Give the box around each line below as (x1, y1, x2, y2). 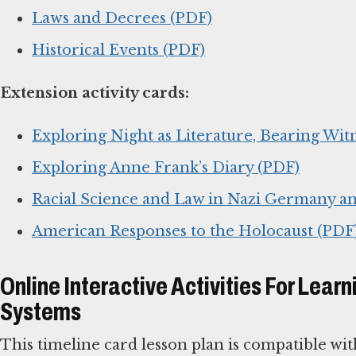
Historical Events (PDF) (32, 41, 205, 60)
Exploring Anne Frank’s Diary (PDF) (32, 159, 300, 177)
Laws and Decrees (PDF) (32, 10, 212, 28)
